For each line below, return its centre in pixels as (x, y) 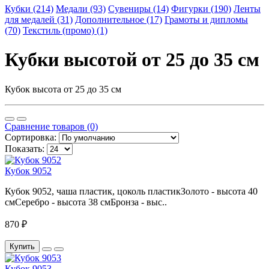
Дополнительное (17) (119, 20)
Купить (22, 246)
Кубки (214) (29, 9)
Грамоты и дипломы (206, 20)
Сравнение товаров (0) (51, 126)
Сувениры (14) (138, 9)
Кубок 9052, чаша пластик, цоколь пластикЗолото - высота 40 (131, 191)
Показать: (25, 148)
